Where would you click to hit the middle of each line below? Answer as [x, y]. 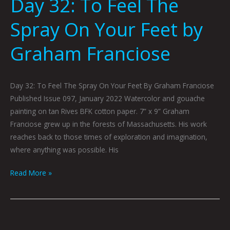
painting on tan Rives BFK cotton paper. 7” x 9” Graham [100, 111]
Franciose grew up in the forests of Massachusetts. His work [109, 124]
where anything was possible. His [64, 149]
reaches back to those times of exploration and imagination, [109, 137]
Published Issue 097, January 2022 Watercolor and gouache [108, 98]
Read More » [31, 173]
